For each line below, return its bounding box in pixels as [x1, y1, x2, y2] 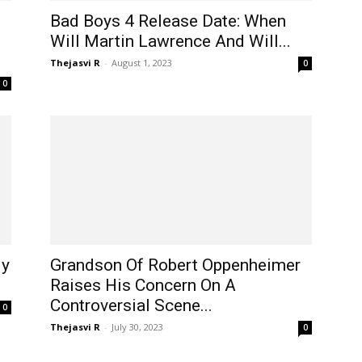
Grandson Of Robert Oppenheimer [50, 255, 301, 275]
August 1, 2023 [112, 57, 172, 69]
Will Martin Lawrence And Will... [50, 32, 291, 51]
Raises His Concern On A [50, 276, 236, 295]
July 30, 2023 [112, 321, 163, 333]
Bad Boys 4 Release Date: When [50, 11, 286, 31]
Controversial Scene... [50, 296, 213, 315]
